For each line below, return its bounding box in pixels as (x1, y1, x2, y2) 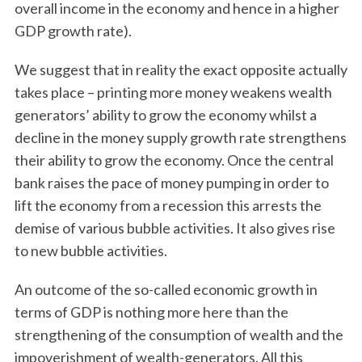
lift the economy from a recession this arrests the (14, 196, 322, 214)
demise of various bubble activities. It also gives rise (14, 219, 335, 237)
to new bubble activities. (14, 242, 170, 259)
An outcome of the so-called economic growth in (14, 280, 318, 298)
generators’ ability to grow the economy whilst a (14, 106, 317, 124)
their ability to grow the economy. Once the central (14, 151, 334, 169)
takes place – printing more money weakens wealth (14, 83, 332, 101)
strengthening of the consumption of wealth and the (14, 326, 343, 343)
